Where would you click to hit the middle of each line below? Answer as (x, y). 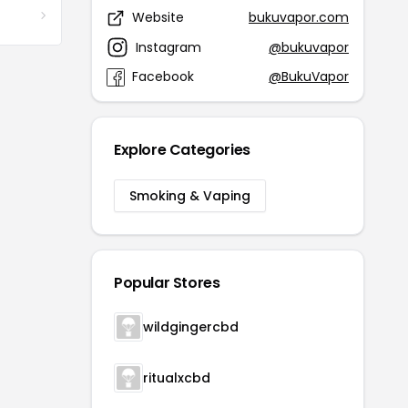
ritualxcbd (177, 378)
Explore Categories (182, 150)
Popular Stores (167, 283)
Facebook (163, 76)
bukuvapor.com (299, 17)
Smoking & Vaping (190, 196)
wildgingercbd (191, 327)
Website (158, 17)
